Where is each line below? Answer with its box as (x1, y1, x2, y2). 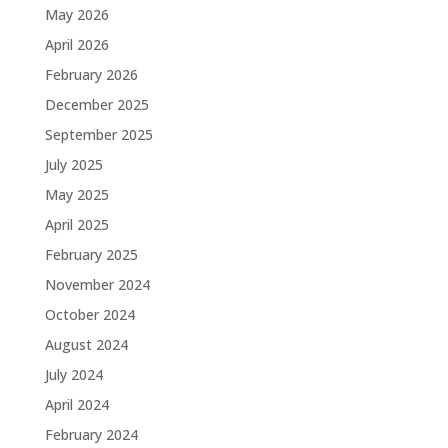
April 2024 (44, 395, 109, 414)
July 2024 (44, 365, 103, 384)
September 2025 (44, 125, 153, 144)
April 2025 (44, 215, 109, 234)
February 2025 (44, 245, 138, 264)
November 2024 (44, 275, 150, 294)
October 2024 (44, 305, 135, 324)
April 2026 (44, 35, 109, 54)
